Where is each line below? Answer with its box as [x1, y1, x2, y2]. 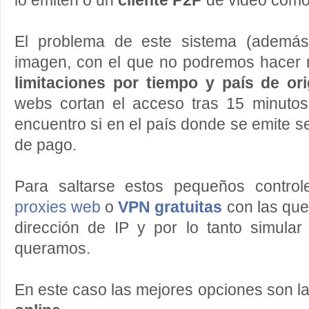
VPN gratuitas [118, 199, 223, 216]
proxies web [14, 199, 101, 216]
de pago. [14, 137, 77, 154]
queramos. [14, 240, 90, 257]
